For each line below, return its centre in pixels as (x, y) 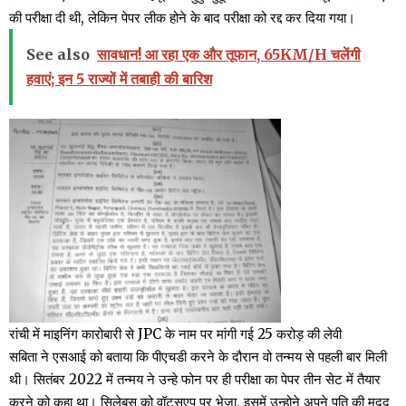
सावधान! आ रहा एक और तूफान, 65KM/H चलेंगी (229, 54)
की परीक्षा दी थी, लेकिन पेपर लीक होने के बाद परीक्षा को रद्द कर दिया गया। (182, 17)
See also (58, 54)
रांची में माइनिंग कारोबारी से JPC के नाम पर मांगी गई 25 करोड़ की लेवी (175, 333)
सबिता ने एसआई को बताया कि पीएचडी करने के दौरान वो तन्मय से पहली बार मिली (198, 356)
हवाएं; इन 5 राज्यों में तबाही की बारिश (119, 78)
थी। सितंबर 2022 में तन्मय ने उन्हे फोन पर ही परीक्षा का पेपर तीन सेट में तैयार (195, 379)
